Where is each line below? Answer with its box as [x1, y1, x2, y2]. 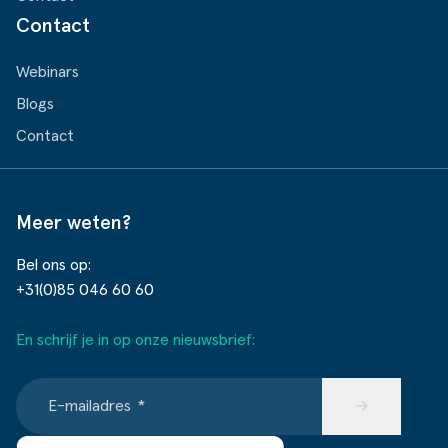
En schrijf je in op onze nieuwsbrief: [16, 331, 255, 348]
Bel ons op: [16, 256, 91, 273]
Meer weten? [16, 212, 131, 233]
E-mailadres [48, 397, 131, 414]
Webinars [16, 63, 79, 80]
